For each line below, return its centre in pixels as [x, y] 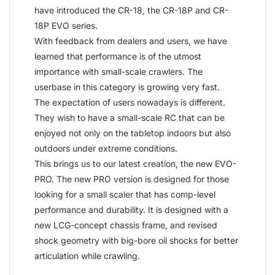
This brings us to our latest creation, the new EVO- [135, 163]
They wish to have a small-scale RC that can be [130, 117]
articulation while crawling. [87, 255]
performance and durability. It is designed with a [131, 209]
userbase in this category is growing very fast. [127, 87]
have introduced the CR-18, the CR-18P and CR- [131, 10]
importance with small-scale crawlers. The [118, 71]
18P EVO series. [66, 25]
